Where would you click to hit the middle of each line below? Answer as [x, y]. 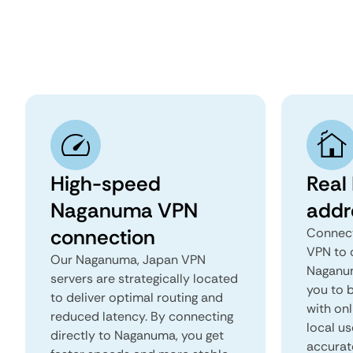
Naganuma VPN [124, 210]
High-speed [106, 184]
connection [103, 237]
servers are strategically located [144, 279]
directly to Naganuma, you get [137, 335]
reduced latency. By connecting [142, 316]
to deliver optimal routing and [137, 297]
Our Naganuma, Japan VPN [128, 260]
